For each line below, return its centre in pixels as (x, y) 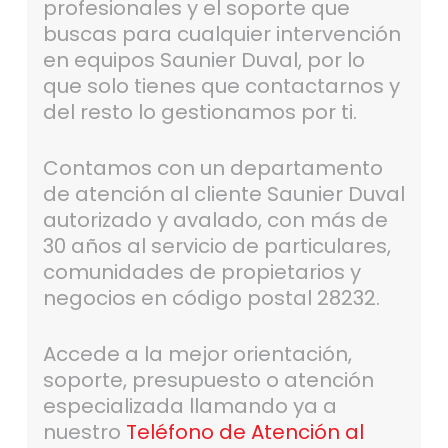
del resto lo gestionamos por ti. (199, 112)
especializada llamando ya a (189, 406)
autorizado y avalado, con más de (215, 220)
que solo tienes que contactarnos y (221, 86)
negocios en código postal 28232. (211, 298)
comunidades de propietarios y (201, 272)
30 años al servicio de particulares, (216, 246)
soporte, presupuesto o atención (208, 380)
